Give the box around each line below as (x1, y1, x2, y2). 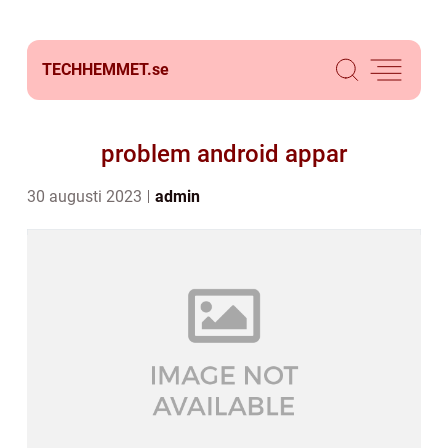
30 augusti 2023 (27, 187, 146, 206)
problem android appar (101, 140, 347, 168)
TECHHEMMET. (42, 60, 152, 79)
